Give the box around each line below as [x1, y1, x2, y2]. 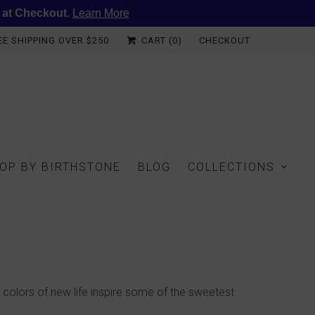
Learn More [72, 7, 129, 19]
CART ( [139, 35, 172, 46]
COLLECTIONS [188, 160, 276, 174]
